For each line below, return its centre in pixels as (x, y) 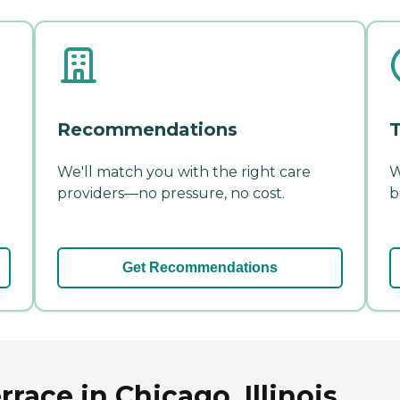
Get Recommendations (200, 267)
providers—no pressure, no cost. (171, 193)
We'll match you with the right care (184, 171)
